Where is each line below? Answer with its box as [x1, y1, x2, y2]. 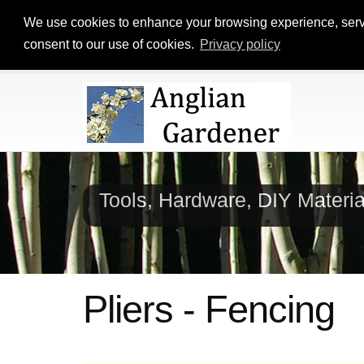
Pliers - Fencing [83, 288, 335, 331]
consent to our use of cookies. [23, 37, 197, 52]
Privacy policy [199, 37, 280, 52]
